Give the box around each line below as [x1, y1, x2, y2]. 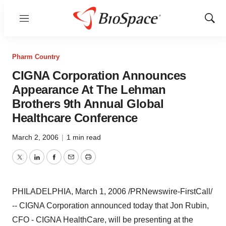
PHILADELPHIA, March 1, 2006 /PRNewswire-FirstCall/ [12, 187, 212, 196]
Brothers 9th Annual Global [12, 97, 163, 110]
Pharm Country [12, 53, 60, 61]
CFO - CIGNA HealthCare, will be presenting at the [12, 215, 193, 224]
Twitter [19, 158, 43, 167]
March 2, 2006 [12, 133, 61, 141]
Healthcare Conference [12, 111, 138, 125]
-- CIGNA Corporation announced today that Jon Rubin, [12, 201, 209, 210]
